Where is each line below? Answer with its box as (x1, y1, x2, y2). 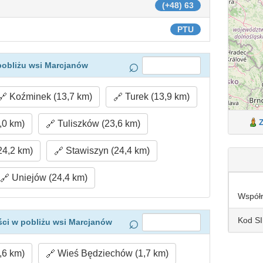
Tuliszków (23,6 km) (55, 119, 140, 129)
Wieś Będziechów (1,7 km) (55, 248, 168, 258)
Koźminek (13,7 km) (7, 92, 93, 102)
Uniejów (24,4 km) (9, 173, 88, 183)
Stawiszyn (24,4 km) (63, 146, 150, 156)
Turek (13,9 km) (123, 92, 190, 102)
